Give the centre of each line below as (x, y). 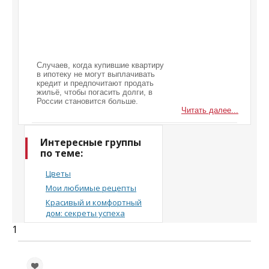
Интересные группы (91, 142)
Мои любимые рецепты (91, 188)
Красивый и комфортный (94, 202)
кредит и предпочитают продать (95, 83)
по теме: (62, 153)
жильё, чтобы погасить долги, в (95, 92)
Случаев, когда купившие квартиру (100, 65)
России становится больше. (87, 101)
